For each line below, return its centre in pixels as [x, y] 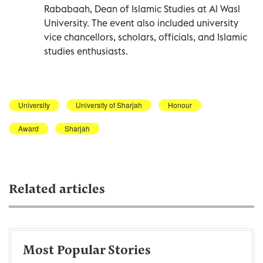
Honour [180, 105]
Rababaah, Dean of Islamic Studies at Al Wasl [142, 9]
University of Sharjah [109, 105]
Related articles [57, 190]
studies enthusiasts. [86, 51]
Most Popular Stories [87, 252]
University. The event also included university [141, 23]
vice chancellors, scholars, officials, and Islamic [146, 37]
